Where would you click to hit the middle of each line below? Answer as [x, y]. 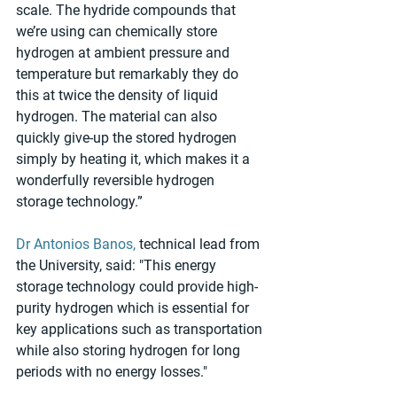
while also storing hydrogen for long [130, 351]
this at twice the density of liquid [119, 96]
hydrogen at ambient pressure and [125, 53]
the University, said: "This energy [118, 266]
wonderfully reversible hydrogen [117, 181]
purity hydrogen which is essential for [134, 308]
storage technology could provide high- [137, 287]
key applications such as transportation [141, 330]
